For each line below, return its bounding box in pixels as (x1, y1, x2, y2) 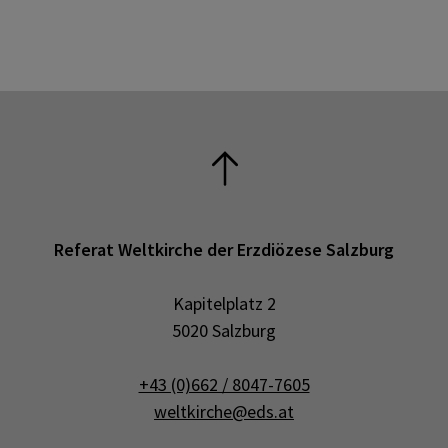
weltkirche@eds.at (154, 400, 294, 423)
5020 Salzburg (172, 319, 276, 342)
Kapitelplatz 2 (172, 292, 276, 315)
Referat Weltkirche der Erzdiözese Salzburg (54, 238, 394, 261)
